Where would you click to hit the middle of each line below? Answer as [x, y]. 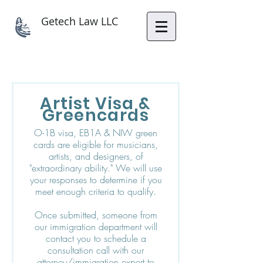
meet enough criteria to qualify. [96, 191]
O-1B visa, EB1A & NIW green [96, 133]
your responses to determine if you [96, 180]
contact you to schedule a [96, 238]
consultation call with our [96, 250]
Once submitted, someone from [96, 215]
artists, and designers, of [96, 156]
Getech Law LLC [80, 21]
